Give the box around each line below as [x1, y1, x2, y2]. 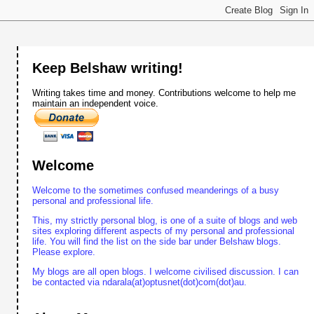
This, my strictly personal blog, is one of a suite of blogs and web [32, 215, 298, 226]
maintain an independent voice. [32, 97, 159, 109]
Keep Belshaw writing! [32, 60, 184, 76]
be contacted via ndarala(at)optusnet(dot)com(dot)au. [32, 277, 247, 288]
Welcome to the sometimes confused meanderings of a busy [32, 185, 280, 196]
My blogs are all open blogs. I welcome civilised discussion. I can [32, 266, 299, 278]
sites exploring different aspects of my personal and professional [32, 226, 295, 237]
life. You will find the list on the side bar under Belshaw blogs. [32, 236, 282, 247]
